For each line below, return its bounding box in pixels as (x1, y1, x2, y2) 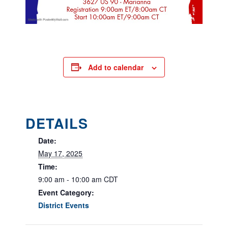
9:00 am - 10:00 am (38, 174, 104, 184)
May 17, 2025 (38, 148, 82, 158)
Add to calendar (88, 62, 144, 72)
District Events (38, 199, 89, 210)
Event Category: (38, 187, 94, 197)
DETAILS (25, 113, 88, 133)
